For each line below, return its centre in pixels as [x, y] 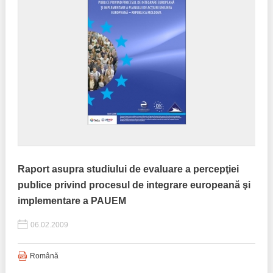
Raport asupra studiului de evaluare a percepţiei [128, 169]
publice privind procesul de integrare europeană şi [134, 185]
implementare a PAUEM [72, 201]
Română [44, 256]
